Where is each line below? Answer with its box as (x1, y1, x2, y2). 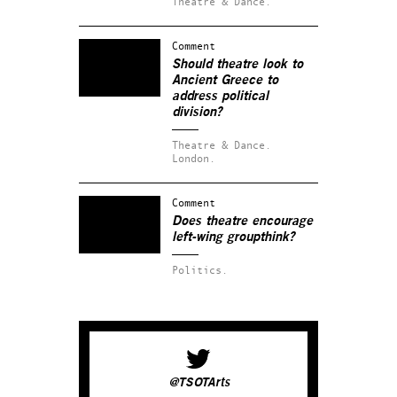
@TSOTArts (167, 376, 230, 389)
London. (172, 151, 215, 165)
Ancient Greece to (172, 73, 278, 87)
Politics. (172, 262, 228, 276)
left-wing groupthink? (172, 230, 295, 244)
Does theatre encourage (172, 214, 313, 228)
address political (172, 89, 269, 103)
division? (172, 105, 222, 119)
